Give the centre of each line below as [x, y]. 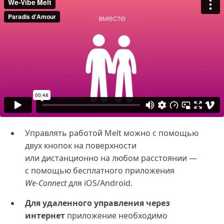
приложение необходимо [116, 215]
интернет [45, 215]
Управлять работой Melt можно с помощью [112, 133]
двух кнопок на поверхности [81, 145]
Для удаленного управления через [97, 203]
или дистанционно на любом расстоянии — [111, 158]
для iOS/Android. [99, 183]
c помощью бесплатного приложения [100, 170]
